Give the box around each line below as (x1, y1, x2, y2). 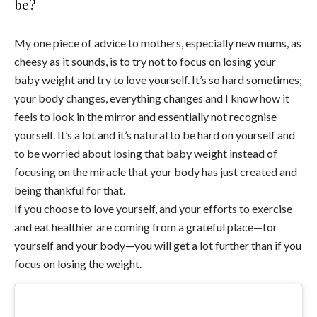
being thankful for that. (14, 183, 125, 197)
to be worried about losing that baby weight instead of (14, 146, 277, 161)
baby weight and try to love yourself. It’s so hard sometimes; (14, 73, 302, 87)
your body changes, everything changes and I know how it (14, 91, 289, 105)
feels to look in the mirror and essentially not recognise (14, 110, 277, 124)
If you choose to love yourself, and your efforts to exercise (14, 202, 292, 216)
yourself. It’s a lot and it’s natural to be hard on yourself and (14, 128, 295, 142)
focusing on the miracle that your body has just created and (14, 165, 297, 179)
